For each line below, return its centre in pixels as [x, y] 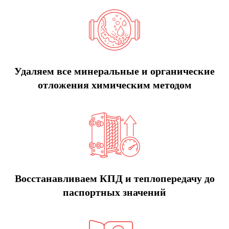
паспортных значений [114, 192]
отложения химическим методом [114, 85]
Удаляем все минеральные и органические [114, 71]
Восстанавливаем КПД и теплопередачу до [114, 178]
